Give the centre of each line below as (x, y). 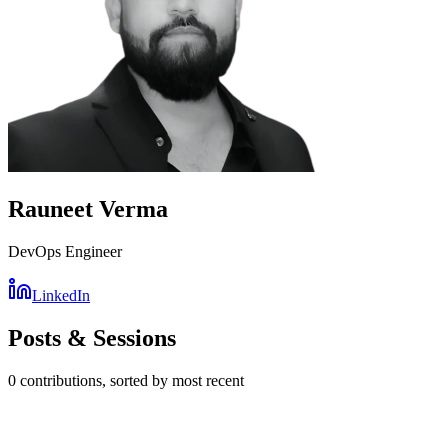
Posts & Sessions (92, 338)
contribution (56, 381)
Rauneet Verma (88, 209)
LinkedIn (61, 296)
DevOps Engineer (65, 252)
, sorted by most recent (173, 381)
